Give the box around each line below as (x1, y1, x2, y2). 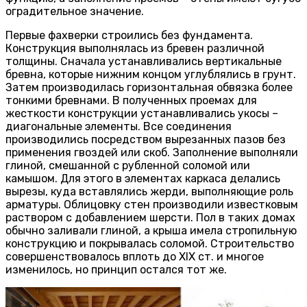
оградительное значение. (5, 4, 144, 18)
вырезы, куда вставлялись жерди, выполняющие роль (5, 184, 293, 198)
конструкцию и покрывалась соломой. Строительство (5, 236, 294, 250)
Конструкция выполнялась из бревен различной (5, 41, 265, 55)
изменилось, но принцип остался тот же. (5, 262, 227, 276)
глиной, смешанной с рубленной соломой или (5, 158, 250, 172)
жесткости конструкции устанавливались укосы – (5, 106, 278, 120)
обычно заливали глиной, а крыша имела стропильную (5, 223, 297, 237)
